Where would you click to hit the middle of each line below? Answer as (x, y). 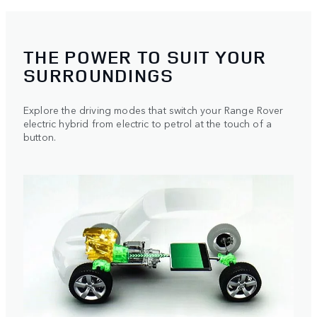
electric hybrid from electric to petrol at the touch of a (148, 123)
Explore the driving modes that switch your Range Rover (154, 109)
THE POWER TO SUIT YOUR (145, 57)
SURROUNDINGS (99, 75)
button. (40, 136)
